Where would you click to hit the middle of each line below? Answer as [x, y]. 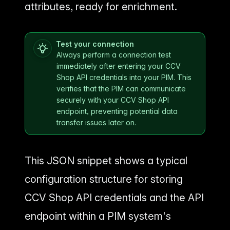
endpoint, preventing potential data [117, 111]
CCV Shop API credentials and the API [114, 198]
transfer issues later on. [96, 123]
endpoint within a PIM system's [98, 216]
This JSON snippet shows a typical [106, 161]
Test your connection [95, 44]
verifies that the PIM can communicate [121, 89]
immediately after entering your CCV [119, 66]
